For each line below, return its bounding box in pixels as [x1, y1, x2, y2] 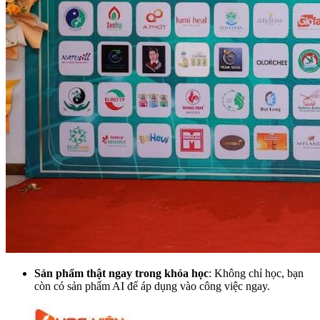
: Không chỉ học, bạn [209, 266, 304, 279]
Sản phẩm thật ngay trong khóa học [34, 266, 209, 279]
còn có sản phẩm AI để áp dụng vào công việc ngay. [34, 279, 270, 292]
